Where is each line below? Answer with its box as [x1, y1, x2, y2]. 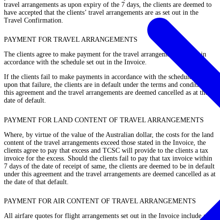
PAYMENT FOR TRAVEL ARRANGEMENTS [4, 36, 137, 44]
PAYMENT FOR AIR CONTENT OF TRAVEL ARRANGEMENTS [4, 197, 196, 205]
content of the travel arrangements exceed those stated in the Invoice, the [4, 138, 206, 146]
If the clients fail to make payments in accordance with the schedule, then [4, 73, 208, 81]
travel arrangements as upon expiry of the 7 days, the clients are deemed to [4, 1, 212, 8]
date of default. [4, 97, 46, 105]
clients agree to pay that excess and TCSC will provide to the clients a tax [4, 146, 208, 154]
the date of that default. [4, 178, 69, 186]
